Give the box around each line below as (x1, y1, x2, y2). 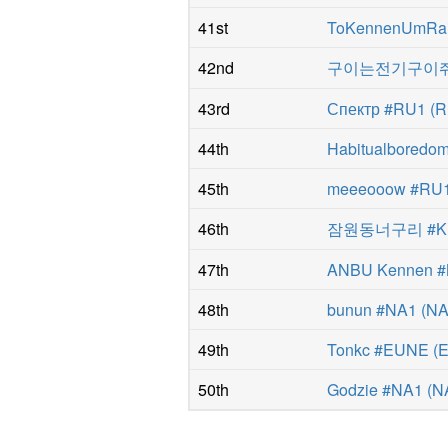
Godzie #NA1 (327, 377, 424, 401)
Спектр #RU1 (327, 96, 427, 120)
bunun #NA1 (327, 297, 418, 321)
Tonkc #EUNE (327, 337, 430, 361)
